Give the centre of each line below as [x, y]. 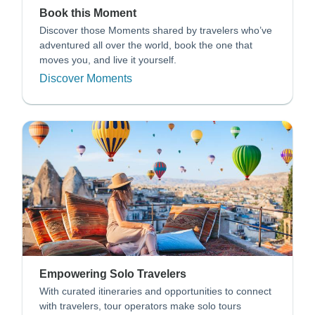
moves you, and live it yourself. [108, 59]
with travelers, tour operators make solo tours [140, 306]
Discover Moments [86, 78]
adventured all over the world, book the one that [146, 45]
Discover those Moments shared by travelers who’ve [156, 30]
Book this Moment [88, 13]
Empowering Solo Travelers [113, 274]
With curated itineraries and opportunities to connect [155, 291]
